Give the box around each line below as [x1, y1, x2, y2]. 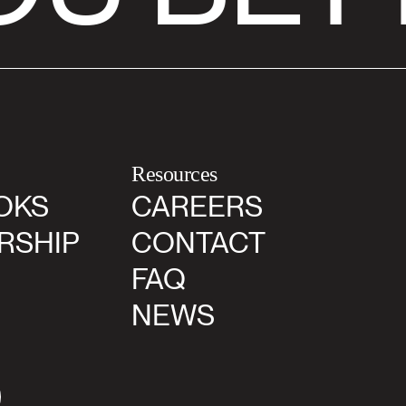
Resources [131, 162, 217, 186]
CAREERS [131, 188, 263, 224]
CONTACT [131, 225, 266, 260]
